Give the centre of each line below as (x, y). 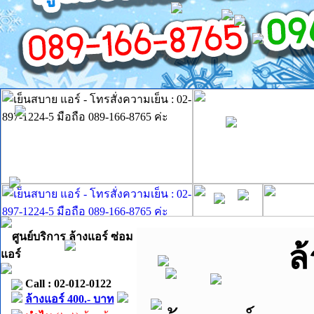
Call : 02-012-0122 (67, 284)
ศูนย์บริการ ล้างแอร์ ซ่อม (73, 237)
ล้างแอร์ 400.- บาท (69, 299)
